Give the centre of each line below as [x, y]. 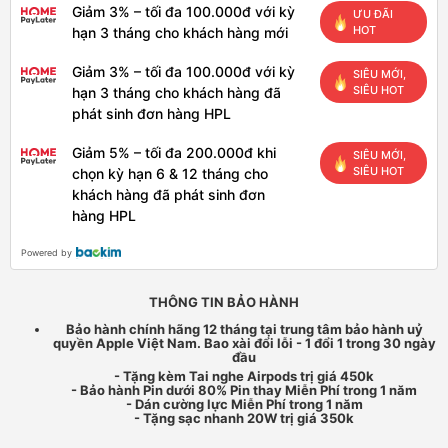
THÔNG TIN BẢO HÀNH [224, 302]
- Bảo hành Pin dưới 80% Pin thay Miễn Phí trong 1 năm [244, 390]
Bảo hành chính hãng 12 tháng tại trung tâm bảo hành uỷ [244, 329]
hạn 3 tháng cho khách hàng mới [180, 32]
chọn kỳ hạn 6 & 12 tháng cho [170, 173]
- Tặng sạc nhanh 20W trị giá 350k [244, 418]
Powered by [46, 252]
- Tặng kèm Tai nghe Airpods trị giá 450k [244, 376]
